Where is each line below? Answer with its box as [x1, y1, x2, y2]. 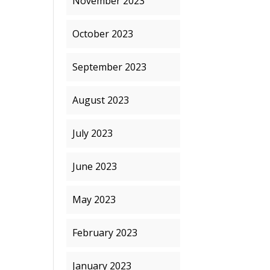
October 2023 [72, 27, 134, 40]
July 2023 [72, 127, 113, 140]
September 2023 [72, 60, 147, 74]
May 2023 [72, 193, 116, 206]
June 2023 [72, 160, 118, 173]
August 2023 [72, 93, 130, 107]
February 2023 [72, 226, 138, 239]
